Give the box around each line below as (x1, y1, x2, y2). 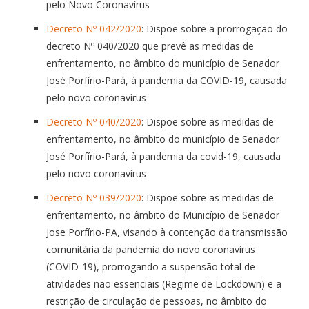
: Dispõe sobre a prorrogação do (141, 21, 288, 35)
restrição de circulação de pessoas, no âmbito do (46, 294, 267, 308)
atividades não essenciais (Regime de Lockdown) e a (46, 277, 281, 290)
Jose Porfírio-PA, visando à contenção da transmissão (46, 225, 288, 239)
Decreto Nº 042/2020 (46, 21, 141, 35)
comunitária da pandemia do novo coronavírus (46, 242, 255, 256)
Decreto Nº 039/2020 (46, 190, 141, 204)
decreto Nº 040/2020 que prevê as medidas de (46, 39, 254, 52)
